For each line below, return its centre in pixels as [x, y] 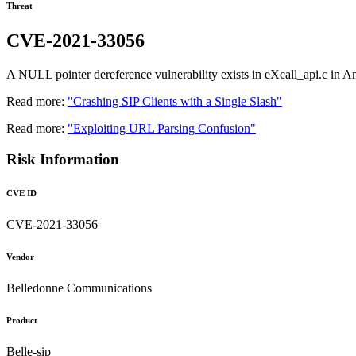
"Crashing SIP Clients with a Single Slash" [175, 102]
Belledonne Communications [79, 288]
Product [22, 320]
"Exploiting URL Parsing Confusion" [162, 129]
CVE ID [21, 193]
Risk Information [63, 159]
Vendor [20, 256]
